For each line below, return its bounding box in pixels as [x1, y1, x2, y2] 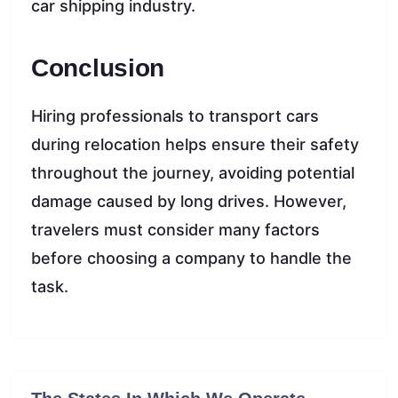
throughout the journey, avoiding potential [31, 163, 354, 183]
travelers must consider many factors [31, 220, 320, 240]
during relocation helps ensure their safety [31, 135, 359, 155]
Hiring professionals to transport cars [31, 107, 319, 126]
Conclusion [31, 54, 165, 83]
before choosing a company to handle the [31, 249, 352, 268]
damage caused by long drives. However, [31, 192, 346, 211]
